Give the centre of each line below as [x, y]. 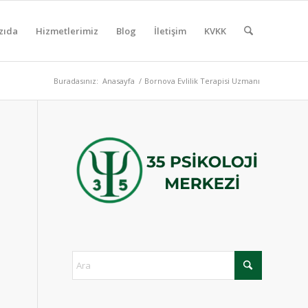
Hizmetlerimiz [67, 31]
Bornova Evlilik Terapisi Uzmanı [202, 81]
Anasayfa [119, 81]
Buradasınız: [76, 81]
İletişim [170, 31]
